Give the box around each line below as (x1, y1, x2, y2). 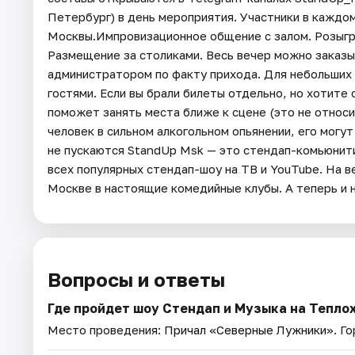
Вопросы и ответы (48, 268, 225, 292)
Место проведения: (48, 323, 164, 338)
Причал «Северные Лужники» (164, 323, 334, 338)
